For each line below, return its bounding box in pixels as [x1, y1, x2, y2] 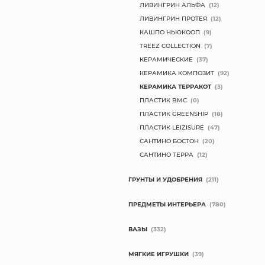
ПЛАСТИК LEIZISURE [140, 123, 205, 131]
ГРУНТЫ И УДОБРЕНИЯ [128, 175, 203, 183]
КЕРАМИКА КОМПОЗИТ [140, 69, 215, 77]
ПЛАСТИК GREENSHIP [140, 109, 209, 118]
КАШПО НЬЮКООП [140, 28, 201, 36]
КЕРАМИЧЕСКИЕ [140, 55, 193, 63]
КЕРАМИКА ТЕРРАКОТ [140, 82, 212, 91]
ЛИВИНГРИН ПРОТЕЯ [140, 14, 208, 22]
